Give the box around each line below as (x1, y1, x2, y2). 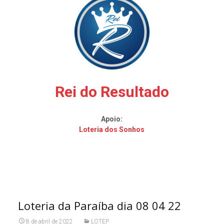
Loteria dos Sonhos (79, 125, 145, 133)
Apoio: (101, 115, 123, 123)
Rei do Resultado (54, 83, 169, 100)
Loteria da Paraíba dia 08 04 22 (17, 198, 181, 213)
